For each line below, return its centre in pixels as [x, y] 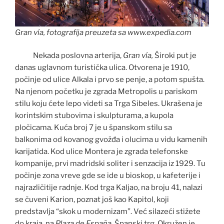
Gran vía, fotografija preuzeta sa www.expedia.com [103, 32]
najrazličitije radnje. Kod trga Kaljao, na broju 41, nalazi [109, 188]
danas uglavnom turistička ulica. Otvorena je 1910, [102, 68]
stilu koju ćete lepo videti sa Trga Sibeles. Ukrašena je [109, 104]
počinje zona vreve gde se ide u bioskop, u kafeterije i [108, 176]
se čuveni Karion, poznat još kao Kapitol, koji [92, 200]
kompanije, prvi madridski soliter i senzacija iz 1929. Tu [110, 164]
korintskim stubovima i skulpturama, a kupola [94, 116]
